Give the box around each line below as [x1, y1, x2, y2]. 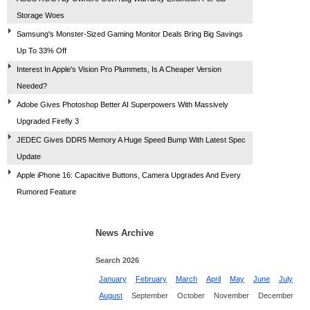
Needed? [17, 81, 47, 90]
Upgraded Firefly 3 [17, 116, 79, 125]
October [177, 291, 205, 300]
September [131, 291, 168, 300]
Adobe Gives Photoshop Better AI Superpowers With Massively [17, 100, 228, 109]
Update [17, 152, 41, 161]
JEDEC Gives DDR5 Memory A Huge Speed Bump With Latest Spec [17, 135, 246, 144]
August [99, 291, 122, 300]
